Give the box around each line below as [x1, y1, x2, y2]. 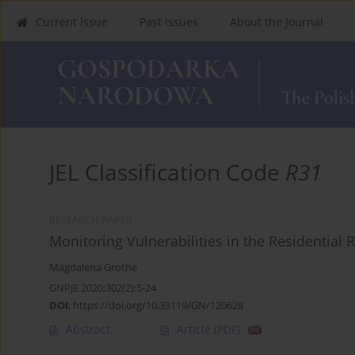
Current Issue [36, 14, 108, 29]
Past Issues [139, 14, 198, 29]
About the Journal [230, 14, 323, 29]
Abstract [66, 321, 110, 337]
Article [177, 321, 214, 337]
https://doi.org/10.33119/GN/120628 [73, 297, 243, 312]
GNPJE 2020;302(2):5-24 [49, 280, 156, 295]
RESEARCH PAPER [49, 212, 132, 227]
